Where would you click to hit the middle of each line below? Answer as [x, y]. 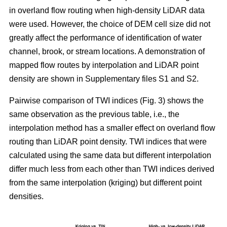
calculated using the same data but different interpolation [110, 156]
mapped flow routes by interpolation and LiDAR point [104, 65]
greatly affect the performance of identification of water [105, 38]
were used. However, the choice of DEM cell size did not [110, 24]
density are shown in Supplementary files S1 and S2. [104, 79]
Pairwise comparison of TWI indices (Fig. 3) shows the [106, 101]
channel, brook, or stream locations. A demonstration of [107, 52]
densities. [26, 197]
